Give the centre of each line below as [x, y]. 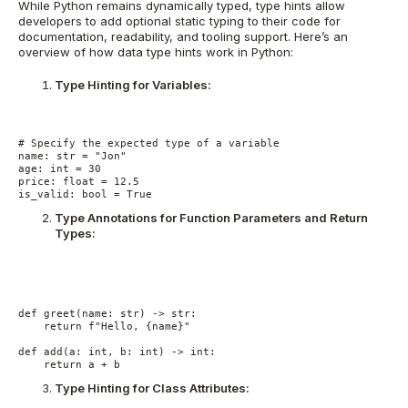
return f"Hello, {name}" [104, 326]
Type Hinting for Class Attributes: [152, 388]
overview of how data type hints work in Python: [156, 51]
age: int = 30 [60, 169]
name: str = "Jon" [72, 156]
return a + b [69, 365]
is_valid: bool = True [85, 194]
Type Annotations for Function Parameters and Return [211, 217]
